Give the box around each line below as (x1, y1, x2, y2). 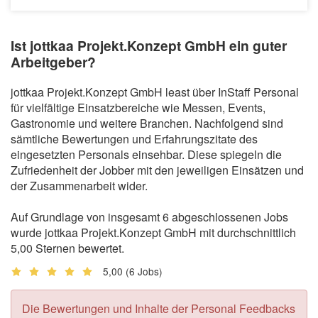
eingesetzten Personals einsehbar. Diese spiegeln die (11, 146, 282, 163)
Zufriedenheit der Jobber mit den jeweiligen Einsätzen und (11, 161, 304, 178)
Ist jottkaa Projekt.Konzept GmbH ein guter (11, 35, 287, 56)
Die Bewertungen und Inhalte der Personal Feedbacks (22, 300, 295, 317)
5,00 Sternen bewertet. (11, 239, 124, 256)
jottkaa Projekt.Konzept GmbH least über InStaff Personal (11, 83, 299, 100)
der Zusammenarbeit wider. (11, 177, 148, 194)
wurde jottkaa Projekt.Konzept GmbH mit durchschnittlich (11, 224, 296, 241)
